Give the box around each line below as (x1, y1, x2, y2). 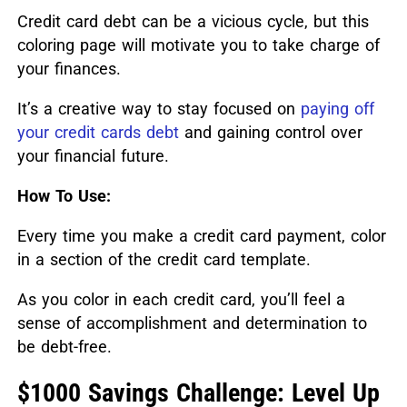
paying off (300, 99, 374, 119)
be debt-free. (16, 337, 112, 357)
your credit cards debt (16, 123, 179, 143)
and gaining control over (178, 123, 362, 143)
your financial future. (16, 146, 169, 166)
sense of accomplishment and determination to (16, 313, 367, 333)
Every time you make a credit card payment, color (16, 226, 386, 246)
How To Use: (16, 186, 111, 206)
